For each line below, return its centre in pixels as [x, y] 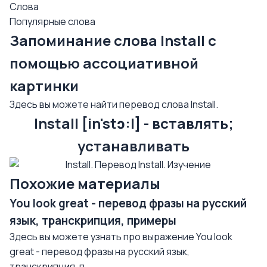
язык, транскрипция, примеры [93, 221]
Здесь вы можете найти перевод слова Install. [114, 104]
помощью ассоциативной [104, 63]
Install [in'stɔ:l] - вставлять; [133, 123]
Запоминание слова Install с [113, 40]
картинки [44, 86]
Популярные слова [52, 21]
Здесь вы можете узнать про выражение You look [121, 237]
